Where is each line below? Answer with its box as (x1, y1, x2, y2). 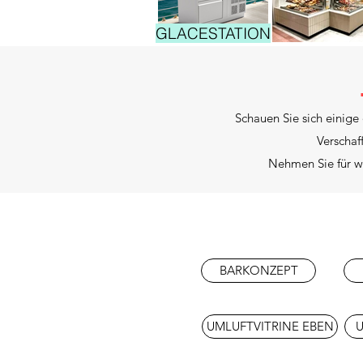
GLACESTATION (156, 23, 271, 43)
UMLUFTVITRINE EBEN (206, 318, 334, 334)
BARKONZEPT (219, 262, 298, 278)
